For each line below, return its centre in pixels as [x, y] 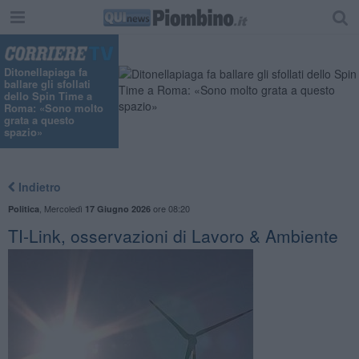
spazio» [23, 132]
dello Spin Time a [48, 96]
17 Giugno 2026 [117, 208]
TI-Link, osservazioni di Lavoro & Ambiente [173, 235]
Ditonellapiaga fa [46, 72]
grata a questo [39, 120]
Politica [23, 208]
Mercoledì [64, 208]
